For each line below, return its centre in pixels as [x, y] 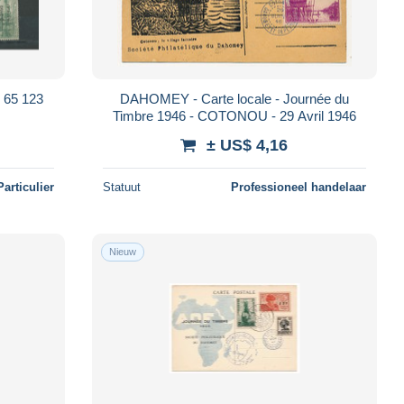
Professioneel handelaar [298, 187]
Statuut [121, 187]
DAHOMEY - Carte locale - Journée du [234, 98]
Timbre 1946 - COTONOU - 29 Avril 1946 [234, 115]
